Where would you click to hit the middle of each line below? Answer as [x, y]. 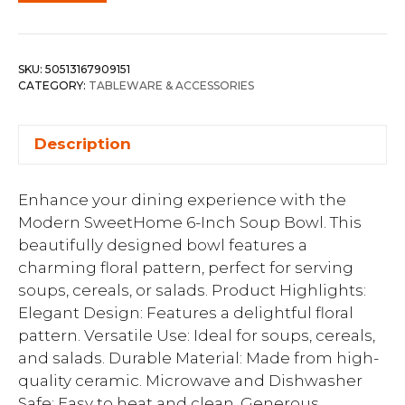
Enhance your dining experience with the [182, 200]
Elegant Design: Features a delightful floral [186, 313]
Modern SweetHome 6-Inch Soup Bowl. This [190, 222]
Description [83, 144]
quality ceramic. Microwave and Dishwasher [190, 381]
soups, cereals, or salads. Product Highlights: [192, 290]
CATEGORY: [53, 85]
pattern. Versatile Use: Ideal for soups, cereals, [197, 335]
